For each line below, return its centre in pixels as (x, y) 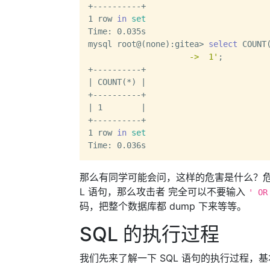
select (223, 44)
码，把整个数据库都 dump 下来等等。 (163, 206)
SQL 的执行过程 (149, 234)
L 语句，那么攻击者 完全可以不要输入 (164, 192)
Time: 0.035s (117, 31)
